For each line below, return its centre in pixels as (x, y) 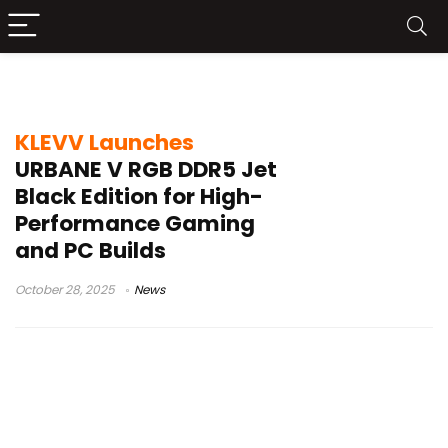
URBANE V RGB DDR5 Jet (146, 169)
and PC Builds (90, 250)
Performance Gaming (135, 223)
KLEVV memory (96, 88)
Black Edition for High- (139, 196)
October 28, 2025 (65, 289)
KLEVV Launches (104, 142)
